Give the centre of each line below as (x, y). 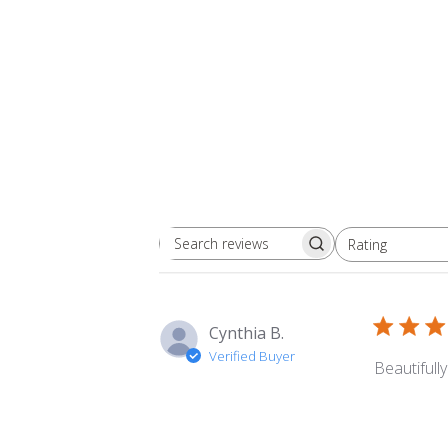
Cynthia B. (246, 332)
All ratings (362, 252)
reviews (272, 274)
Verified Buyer (252, 355)
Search (270, 252)
